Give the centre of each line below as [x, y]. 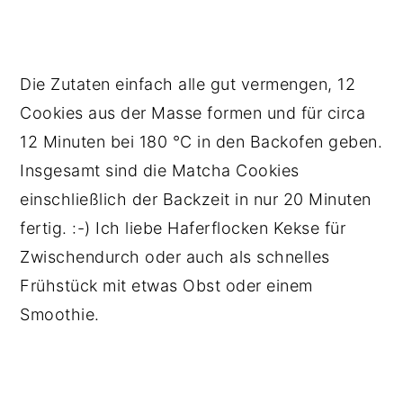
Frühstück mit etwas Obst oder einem [166, 286]
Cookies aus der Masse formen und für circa [193, 113]
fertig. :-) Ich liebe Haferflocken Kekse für [183, 228]
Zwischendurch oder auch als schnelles [175, 257]
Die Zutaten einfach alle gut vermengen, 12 [188, 84]
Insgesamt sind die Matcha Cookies [160, 170]
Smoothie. [63, 314]
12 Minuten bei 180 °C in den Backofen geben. [201, 142]
